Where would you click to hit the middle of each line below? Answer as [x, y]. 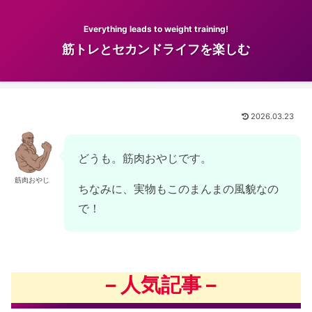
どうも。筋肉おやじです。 [145, 158]
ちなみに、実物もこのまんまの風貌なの [178, 189]
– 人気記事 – [161, 284]
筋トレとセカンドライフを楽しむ [156, 49]
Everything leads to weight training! [156, 29]
